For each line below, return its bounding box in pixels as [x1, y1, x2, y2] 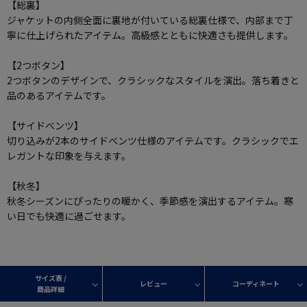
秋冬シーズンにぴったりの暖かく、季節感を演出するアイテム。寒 [7, 194, 293, 208]
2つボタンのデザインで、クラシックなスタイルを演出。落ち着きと [7, 73, 299, 88]
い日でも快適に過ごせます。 [7, 209, 131, 223]
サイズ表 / [35, 273, 67, 284]
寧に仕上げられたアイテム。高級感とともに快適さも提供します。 [7, 28, 293, 42]
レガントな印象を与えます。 [7, 149, 131, 163]
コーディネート [232, 278, 280, 289]
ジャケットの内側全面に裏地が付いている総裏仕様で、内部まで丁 [7, 13, 293, 27]
